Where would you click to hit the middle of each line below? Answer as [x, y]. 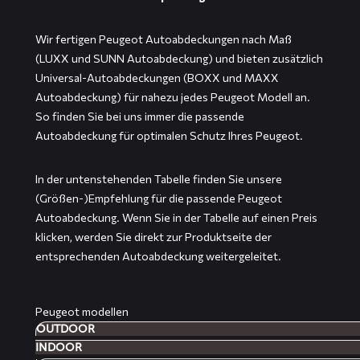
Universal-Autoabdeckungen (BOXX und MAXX [157, 78]
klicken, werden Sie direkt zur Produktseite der [153, 237]
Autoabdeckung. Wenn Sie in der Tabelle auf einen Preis [176, 218]
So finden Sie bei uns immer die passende [140, 117]
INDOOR [59, 348]
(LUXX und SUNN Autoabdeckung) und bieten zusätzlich [179, 59]
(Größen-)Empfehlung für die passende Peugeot [159, 198]
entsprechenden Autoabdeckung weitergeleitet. [158, 256]
